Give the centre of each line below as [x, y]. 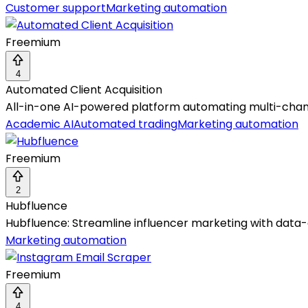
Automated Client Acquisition [84, 89]
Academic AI [40, 124]
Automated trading [125, 124]
